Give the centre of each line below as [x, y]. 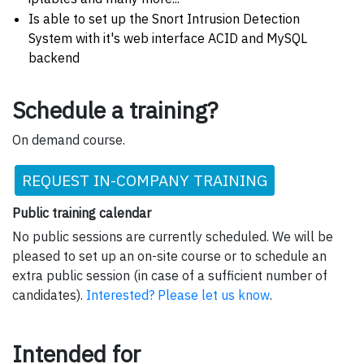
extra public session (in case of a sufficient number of [170, 275]
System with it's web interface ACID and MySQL [168, 39]
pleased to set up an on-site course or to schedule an [169, 256]
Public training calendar [82, 213]
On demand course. [69, 140]
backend [54, 58]
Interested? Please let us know [178, 295]
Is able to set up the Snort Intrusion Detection [164, 19]
